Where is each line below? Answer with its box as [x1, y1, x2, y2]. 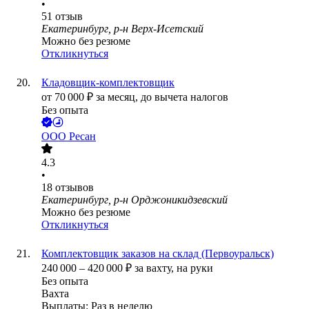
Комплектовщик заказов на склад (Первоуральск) [41, 248, 274, 260]
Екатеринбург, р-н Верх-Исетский [41, 23, 203, 35]
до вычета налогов [141, 91, 228, 103]
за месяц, [96, 91, 141, 103]
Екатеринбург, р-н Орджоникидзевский [41, 194, 228, 206]
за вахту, [134, 262, 177, 275]
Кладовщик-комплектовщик [41, 77, 175, 89]
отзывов [55, 181, 94, 194]
